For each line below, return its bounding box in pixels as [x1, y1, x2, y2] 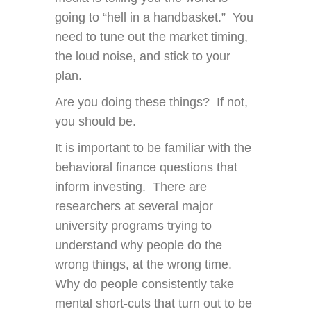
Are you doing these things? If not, [55, 95, 248, 110]
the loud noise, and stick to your [55, 49, 230, 64]
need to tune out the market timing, [55, 30, 248, 44]
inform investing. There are [55, 180, 207, 194]
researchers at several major [55, 199, 213, 214]
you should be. [55, 115, 136, 129]
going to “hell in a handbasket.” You [55, 10, 253, 25]
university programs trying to [55, 219, 212, 233]
